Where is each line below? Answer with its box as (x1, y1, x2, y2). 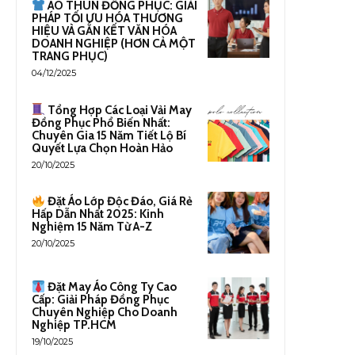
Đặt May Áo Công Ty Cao (45, 280, 177, 295)
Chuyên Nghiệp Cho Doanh (32, 305, 177, 320)
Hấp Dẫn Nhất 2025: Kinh (32, 207, 164, 222)
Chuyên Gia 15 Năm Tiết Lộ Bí (32, 128, 186, 143)
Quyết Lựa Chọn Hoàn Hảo (32, 140, 173, 155)
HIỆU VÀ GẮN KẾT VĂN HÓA (32, 24, 177, 39)
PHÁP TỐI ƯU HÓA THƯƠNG (32, 11, 183, 26)
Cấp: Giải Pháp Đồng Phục (32, 292, 169, 307)
